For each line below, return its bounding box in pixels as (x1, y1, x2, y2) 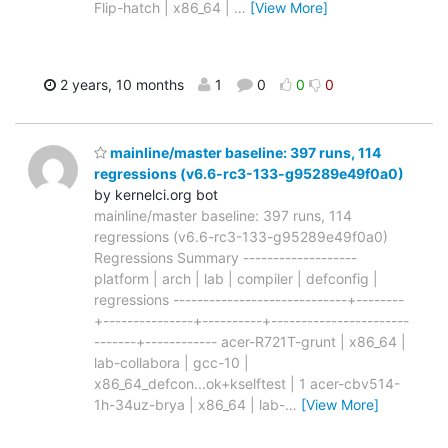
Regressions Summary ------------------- (94, 248, 357, 266)
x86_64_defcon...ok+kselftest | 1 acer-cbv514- (94, 374, 400, 392)
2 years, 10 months (56, 76, 184, 94)
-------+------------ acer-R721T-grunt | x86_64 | (94, 332, 406, 350)
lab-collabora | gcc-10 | (94, 353, 249, 371)
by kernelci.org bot (94, 185, 218, 203)
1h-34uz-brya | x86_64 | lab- (94, 395, 285, 413)
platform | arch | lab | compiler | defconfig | (94, 269, 378, 287)
